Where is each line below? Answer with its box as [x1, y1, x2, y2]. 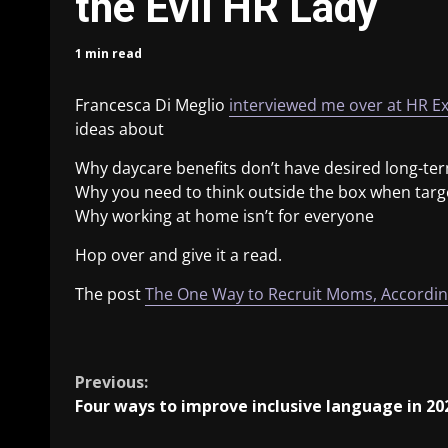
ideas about [75, 118, 164, 140]
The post [75, 283, 145, 305]
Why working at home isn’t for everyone [75, 205, 374, 227]
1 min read [75, 45, 142, 62]
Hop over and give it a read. [75, 244, 282, 266]
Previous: [75, 371, 148, 393]
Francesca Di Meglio [75, 94, 229, 116]
